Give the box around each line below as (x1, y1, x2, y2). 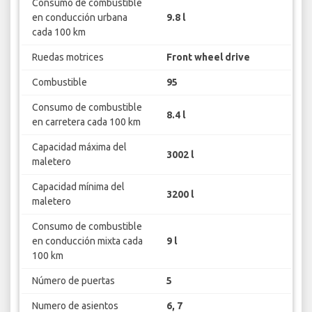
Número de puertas (31, 275, 115, 287)
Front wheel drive (166, 52, 250, 63)
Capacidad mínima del (31, 181, 125, 193)
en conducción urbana (31, 12, 127, 24)
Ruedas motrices (31, 52, 104, 63)
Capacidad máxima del (31, 141, 127, 153)
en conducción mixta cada (31, 235, 143, 247)
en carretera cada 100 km (31, 116, 141, 128)
